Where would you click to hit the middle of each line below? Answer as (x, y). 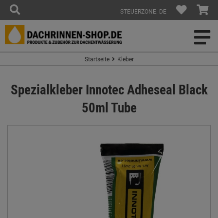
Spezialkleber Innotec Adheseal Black (109, 89)
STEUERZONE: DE (143, 11)
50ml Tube (109, 107)
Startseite (97, 59)
